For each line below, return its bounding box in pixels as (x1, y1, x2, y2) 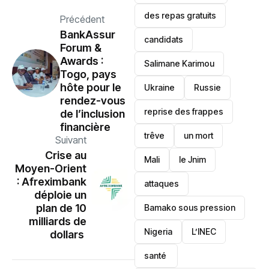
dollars (50, 228, 86, 241)
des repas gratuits (144, 10, 217, 20)
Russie (194, 82, 222, 92)
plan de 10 (36, 201, 86, 214)
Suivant (55, 133, 86, 146)
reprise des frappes (144, 106, 224, 116)
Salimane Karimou (144, 58, 215, 68)
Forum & (60, 41, 101, 54)
